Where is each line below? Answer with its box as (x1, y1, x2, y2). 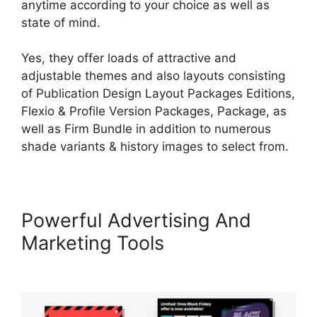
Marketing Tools (21, 231, 170, 255)
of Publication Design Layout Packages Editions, (21, 86, 295, 101)
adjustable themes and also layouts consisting (21, 69, 285, 83)
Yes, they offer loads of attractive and (21, 51, 236, 66)
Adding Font (170, 231, 279, 255)
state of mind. (21, 15, 100, 30)
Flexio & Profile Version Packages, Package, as (21, 104, 287, 119)
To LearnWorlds (21, 254, 161, 278)
